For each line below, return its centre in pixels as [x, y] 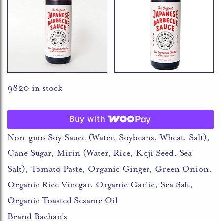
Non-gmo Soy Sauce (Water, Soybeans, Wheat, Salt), [109, 137]
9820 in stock [35, 88]
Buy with [87, 119]
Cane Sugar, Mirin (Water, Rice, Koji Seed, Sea [100, 153]
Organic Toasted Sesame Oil [63, 200]
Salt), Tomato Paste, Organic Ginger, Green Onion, [110, 168]
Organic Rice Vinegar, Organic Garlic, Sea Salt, [100, 184]
